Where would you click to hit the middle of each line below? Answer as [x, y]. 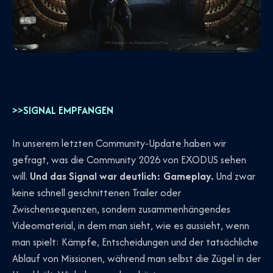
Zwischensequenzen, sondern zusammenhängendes [121, 209]
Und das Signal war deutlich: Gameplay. [122, 176]
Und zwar [234, 176]
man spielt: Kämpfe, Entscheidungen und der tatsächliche [135, 242]
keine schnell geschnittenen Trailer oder [97, 192]
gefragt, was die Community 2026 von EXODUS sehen [129, 159]
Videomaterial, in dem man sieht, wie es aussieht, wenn [131, 225]
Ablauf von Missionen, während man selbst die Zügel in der [136, 258]
